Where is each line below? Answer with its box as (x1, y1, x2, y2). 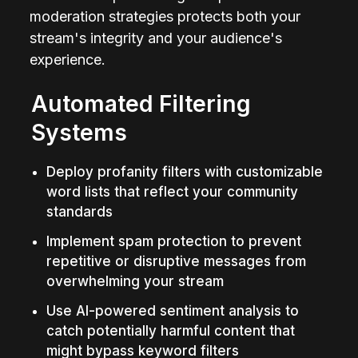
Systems (31, 118, 128, 146)
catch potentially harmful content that (46, 322, 295, 339)
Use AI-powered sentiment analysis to (46, 302, 299, 319)
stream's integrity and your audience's (30, 29, 283, 46)
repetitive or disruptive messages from (46, 253, 306, 269)
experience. (30, 50, 106, 68)
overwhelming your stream (46, 272, 224, 289)
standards (46, 203, 113, 220)
